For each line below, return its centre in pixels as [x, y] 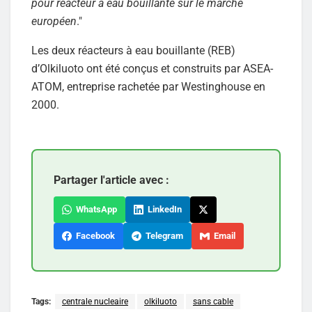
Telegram [162, 235]
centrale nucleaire [95, 301]
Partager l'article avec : [111, 180]
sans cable [213, 301]
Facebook [93, 235]
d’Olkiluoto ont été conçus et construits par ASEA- [152, 68]
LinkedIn [163, 209]
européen [54, 21]
